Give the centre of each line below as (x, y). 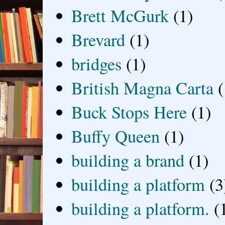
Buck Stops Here (129, 112)
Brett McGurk (120, 15)
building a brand (128, 160)
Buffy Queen (116, 136)
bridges (97, 64)
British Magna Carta (143, 88)
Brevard (98, 39)
